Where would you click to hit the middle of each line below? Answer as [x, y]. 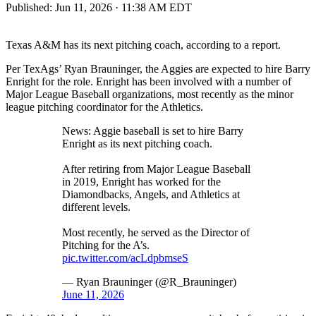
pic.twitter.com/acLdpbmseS [125, 257]
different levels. [96, 207]
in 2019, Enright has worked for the [141, 181]
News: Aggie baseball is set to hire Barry [153, 130]
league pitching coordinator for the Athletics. [104, 107]
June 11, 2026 [93, 294]
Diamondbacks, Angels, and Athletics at [151, 194]
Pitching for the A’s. [106, 245]
